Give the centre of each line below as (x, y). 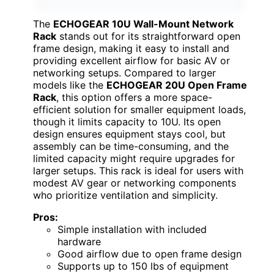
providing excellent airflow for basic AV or (131, 60)
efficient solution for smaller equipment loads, (139, 109)
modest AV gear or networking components (135, 183)
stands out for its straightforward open (148, 36)
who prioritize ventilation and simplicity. (125, 195)
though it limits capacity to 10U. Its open (127, 121)
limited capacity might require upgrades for (134, 158)
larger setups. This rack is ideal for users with (138, 170)
